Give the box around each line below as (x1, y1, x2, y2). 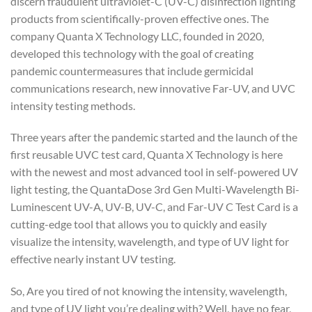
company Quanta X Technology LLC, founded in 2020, (10, 29, 264, 42)
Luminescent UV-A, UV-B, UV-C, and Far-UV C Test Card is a (10, 200, 298, 214)
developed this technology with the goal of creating (10, 46, 253, 60)
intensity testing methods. (10, 98, 135, 112)
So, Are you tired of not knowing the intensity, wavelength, (10, 284, 287, 298)
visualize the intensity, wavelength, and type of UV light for (10, 235, 289, 249)
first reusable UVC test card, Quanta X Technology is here (10, 148, 283, 162)
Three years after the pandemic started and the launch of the (10, 130, 297, 144)
